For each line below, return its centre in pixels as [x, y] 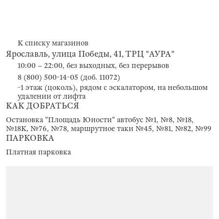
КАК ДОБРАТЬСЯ [43, 106]
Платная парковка [38, 152]
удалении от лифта [52, 96]
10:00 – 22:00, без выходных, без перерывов [93, 66]
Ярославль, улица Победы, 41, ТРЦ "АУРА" [90, 54]
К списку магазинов [53, 43]
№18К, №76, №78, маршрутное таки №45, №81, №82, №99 [109, 129]
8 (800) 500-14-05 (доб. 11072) [69, 77]
